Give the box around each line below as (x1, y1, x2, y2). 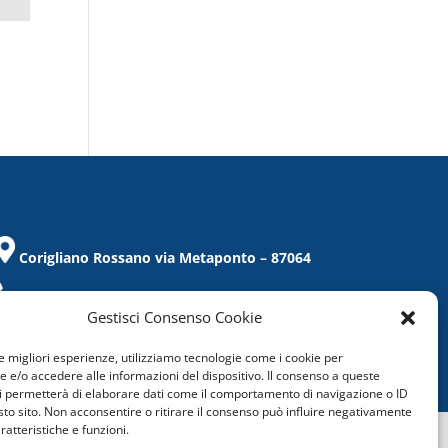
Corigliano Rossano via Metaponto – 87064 (18, 248, 311, 268)
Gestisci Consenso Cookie (87, 307, 263, 327)
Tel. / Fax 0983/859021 (14, 288, 171, 308)
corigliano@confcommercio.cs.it (14, 328, 244, 348)
